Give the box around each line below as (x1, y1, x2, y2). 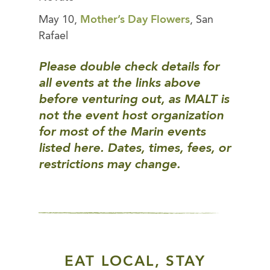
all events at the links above (39, 77, 200, 90)
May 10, (39, 14, 80, 25)
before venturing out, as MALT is (39, 93, 229, 106)
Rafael (39, 30, 68, 42)
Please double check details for (39, 60, 219, 74)
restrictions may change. (39, 158, 184, 171)
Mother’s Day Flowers (80, 14, 190, 25)
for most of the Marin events (39, 125, 206, 139)
